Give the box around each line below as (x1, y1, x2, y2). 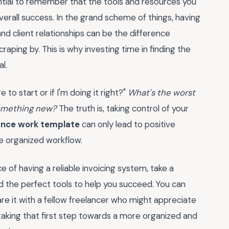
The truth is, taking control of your (57, 103, 189, 114)
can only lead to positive (80, 119, 175, 130)
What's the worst (128, 87, 195, 99)
